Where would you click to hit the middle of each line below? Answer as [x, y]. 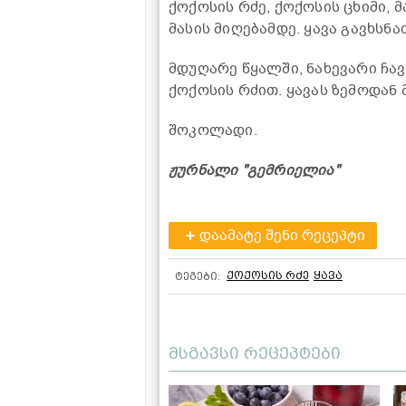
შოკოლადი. [213, 130]
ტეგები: [198, 276]
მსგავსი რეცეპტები [255, 353]
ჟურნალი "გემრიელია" [254, 170]
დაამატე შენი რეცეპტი [282, 235]
